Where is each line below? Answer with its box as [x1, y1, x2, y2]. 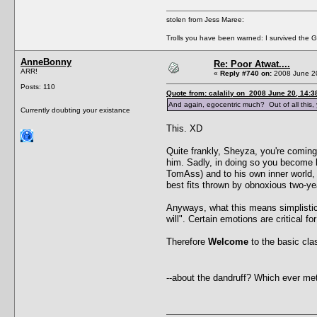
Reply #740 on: [220, 69, 272, 77]
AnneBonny [21, 56, 71, 67]
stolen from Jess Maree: [166, 15, 244, 23]
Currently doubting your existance [21, 105, 130, 114]
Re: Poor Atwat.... [214, 58, 290, 69]
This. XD [166, 122, 202, 134]
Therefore [166, 236, 208, 247]
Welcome [208, 236, 248, 247]
